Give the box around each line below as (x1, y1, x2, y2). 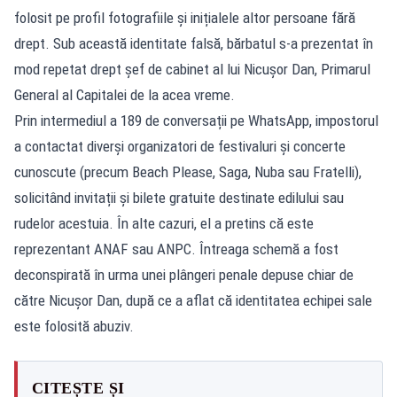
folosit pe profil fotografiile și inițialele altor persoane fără (14, 8, 355, 27)
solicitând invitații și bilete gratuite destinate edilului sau (14, 188, 344, 206)
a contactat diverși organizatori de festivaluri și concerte (14, 136, 346, 155)
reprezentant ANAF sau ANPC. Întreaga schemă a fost (14, 239, 339, 258)
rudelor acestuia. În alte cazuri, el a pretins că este (14, 214, 314, 232)
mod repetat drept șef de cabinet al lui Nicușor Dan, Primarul (14, 59, 370, 78)
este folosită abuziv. (14, 316, 134, 335)
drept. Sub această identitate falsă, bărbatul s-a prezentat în (14, 34, 373, 52)
